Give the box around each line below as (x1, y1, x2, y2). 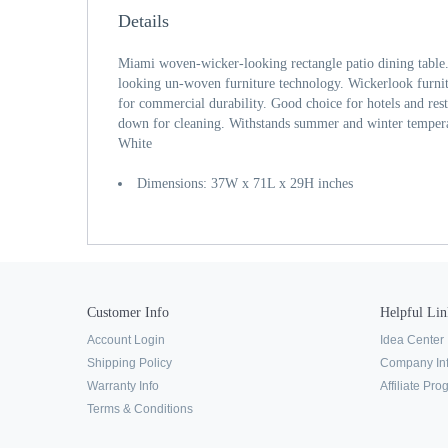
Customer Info (87, 305, 169, 320)
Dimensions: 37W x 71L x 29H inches (137, 176, 353, 191)
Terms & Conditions (87, 402, 193, 416)
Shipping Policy (87, 356, 172, 370)
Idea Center (379, 333, 444, 347)
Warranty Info (87, 379, 159, 393)
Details (118, 11, 169, 31)
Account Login (87, 333, 165, 347)
